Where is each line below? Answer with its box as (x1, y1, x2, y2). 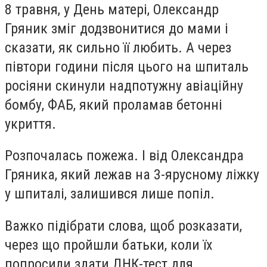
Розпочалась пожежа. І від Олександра (5, 147, 244, 164)
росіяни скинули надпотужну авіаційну (5, 77, 243, 94)
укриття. (5, 115, 56, 132)
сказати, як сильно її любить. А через (5, 39, 231, 56)
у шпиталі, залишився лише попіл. (5, 185, 215, 203)
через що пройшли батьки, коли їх (5, 236, 213, 253)
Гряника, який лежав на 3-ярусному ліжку (5, 166, 259, 184)
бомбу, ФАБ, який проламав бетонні (5, 96, 222, 113)
